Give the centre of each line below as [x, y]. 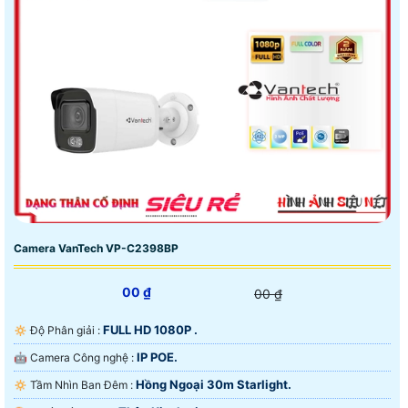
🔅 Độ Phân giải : [66, 331]
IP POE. [157, 357]
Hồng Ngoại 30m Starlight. [214, 385]
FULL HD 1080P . [150, 330]
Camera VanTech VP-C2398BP [96, 249]
